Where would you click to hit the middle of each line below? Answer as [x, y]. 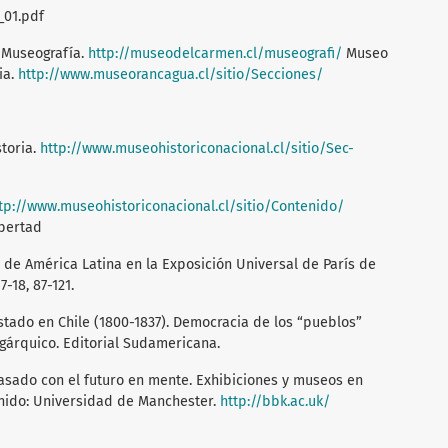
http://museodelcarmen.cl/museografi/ [215, 53]
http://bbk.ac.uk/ [275, 401]
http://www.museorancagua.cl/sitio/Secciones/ [170, 74]
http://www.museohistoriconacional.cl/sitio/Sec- [197, 148]
